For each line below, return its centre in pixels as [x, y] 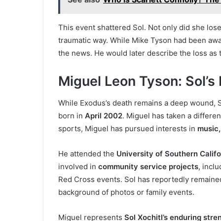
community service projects [148, 167]
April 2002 [104, 116]
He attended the [87, 154]
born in [72, 116]
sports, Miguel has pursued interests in [128, 129]
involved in [78, 167]
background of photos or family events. [126, 192]
